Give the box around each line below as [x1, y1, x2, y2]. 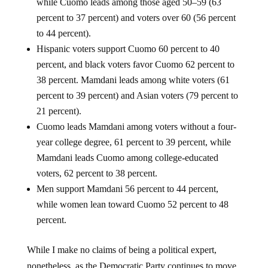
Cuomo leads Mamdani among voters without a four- [36, 121, 236, 132]
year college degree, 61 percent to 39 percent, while [36, 137, 231, 147]
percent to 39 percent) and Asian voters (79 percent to [36, 90, 238, 100]
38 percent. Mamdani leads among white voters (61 [36, 75, 230, 85]
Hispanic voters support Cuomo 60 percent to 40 [36, 44, 220, 54]
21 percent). [36, 106, 81, 116]
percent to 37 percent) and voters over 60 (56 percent [36, 13, 236, 23]
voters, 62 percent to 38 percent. [36, 168, 157, 178]
